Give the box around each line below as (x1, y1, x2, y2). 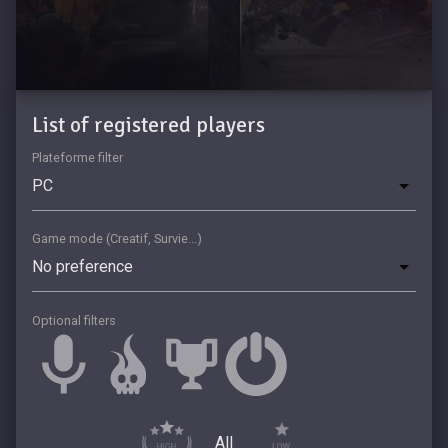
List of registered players (32, 112, 265, 139)
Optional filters (32, 312, 116, 328)
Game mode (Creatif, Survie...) (32, 230, 202, 246)
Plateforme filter (32, 149, 123, 165)
